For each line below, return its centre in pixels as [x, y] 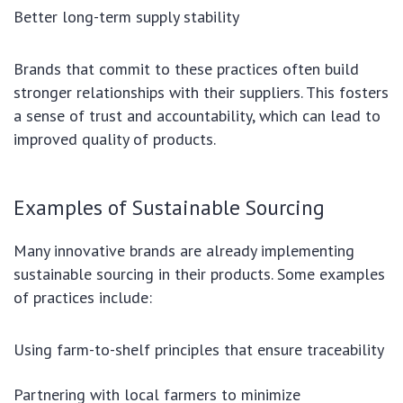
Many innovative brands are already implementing [184, 250]
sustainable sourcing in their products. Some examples [199, 273]
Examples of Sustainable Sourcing [169, 206]
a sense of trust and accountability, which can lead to [197, 115]
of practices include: [83, 297]
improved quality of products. [115, 139]
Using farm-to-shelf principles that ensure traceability [199, 349]
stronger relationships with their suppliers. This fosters [201, 92]
